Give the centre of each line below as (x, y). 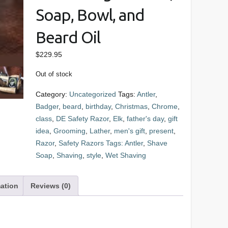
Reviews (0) (50, 186)
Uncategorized (92, 94)
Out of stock (54, 74)
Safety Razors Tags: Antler (101, 143)
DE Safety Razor (82, 119)
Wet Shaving (125, 155)
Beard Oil (68, 37)
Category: (52, 94)
